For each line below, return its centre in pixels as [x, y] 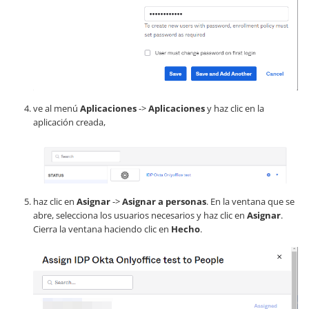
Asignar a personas [164, 201]
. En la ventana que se [250, 201]
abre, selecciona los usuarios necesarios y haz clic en [140, 215]
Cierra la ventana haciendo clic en [102, 229]
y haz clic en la [235, 108]
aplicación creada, [69, 122]
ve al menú [57, 108]
